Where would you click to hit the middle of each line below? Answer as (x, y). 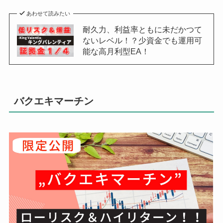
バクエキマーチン (54, 101)
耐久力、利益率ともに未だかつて (142, 30)
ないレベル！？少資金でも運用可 (142, 41)
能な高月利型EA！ (116, 52)
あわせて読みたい (49, 14)
